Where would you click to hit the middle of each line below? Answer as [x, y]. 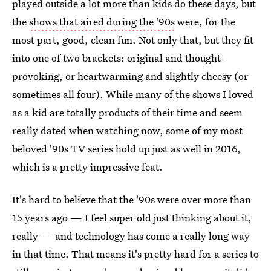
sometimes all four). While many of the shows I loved [133, 94]
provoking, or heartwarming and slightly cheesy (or [130, 76]
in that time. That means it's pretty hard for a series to [135, 254]
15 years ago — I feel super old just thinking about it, [132, 217]
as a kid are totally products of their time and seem [127, 112]
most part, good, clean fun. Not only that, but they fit [133, 40]
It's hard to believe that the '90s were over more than [132, 199]
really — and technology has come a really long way [131, 236]
